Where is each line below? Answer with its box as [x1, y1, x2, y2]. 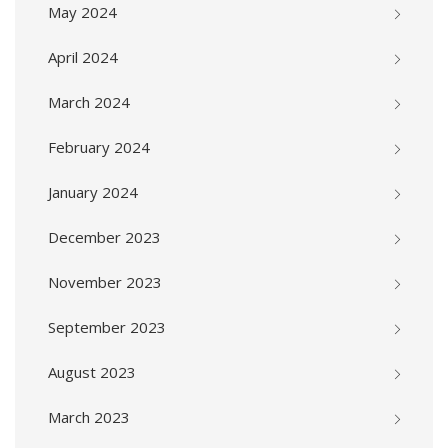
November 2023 [48, 272, 162, 293]
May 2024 [48, 2, 117, 23]
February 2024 [48, 137, 150, 158]
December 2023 [48, 227, 161, 248]
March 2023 [48, 407, 130, 428]
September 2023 [48, 317, 166, 338]
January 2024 [48, 182, 138, 203]
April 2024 [48, 47, 118, 68]
